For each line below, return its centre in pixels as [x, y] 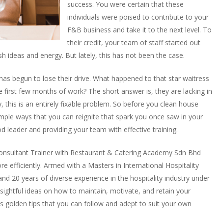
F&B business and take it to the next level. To [139, 30]
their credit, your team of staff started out [134, 42]
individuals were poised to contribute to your [138, 17]
